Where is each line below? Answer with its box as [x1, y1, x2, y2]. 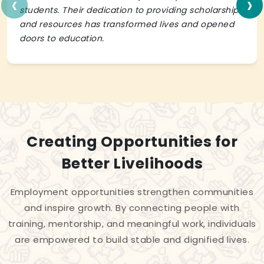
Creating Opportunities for [27, 131, 237, 153]
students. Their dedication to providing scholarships [19, 4, 243, 16]
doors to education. [19, 32, 104, 45]
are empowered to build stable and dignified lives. [15, 233, 249, 246]
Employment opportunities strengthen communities [10, 186, 254, 199]
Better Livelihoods [61, 153, 203, 174]
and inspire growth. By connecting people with [24, 202, 240, 214]
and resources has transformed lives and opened [19, 18, 234, 31]
